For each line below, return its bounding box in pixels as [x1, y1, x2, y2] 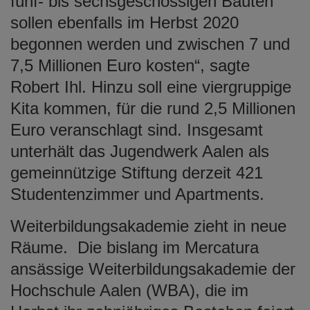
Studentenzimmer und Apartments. [10, 184, 264, 203]
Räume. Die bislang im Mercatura [10, 237, 259, 257]
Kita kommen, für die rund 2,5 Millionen [10, 98, 295, 118]
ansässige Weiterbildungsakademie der [10, 259, 295, 278]
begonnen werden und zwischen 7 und [10, 34, 290, 53]
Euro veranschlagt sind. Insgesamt [10, 120, 263, 139]
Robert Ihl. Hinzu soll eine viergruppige [10, 77, 291, 96]
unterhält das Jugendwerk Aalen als [10, 141, 269, 161]
